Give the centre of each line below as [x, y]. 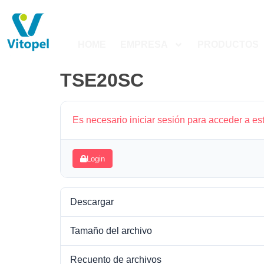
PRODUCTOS [228, 44]
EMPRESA [144, 44]
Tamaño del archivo [111, 231]
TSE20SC [126, 80]
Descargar [92, 202]
